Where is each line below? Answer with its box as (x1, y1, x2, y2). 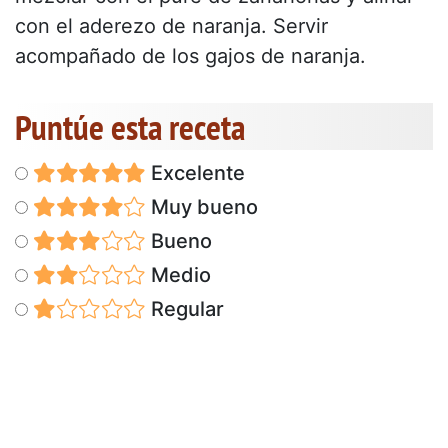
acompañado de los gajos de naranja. (15, 43, 366, 68)
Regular (145, 296, 224, 321)
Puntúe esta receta (15, 103, 245, 150)
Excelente (145, 160, 245, 185)
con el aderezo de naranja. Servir (15, 13, 328, 38)
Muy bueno (145, 194, 258, 219)
